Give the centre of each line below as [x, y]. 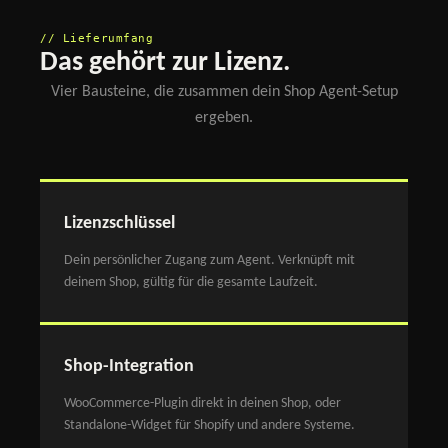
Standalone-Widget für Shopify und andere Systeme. [209, 425]
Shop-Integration [129, 366]
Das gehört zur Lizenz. [165, 62]
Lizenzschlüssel [119, 223]
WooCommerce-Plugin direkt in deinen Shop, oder [202, 403]
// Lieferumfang [97, 37]
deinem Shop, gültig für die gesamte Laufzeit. [191, 282]
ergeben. [224, 117]
